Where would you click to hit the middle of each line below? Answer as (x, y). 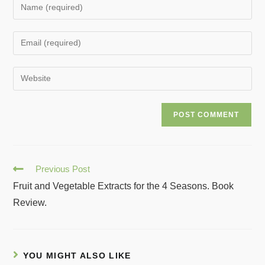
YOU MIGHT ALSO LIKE (77, 255)
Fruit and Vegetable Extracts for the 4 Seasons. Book (124, 186)
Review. (30, 202)
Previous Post (63, 169)
